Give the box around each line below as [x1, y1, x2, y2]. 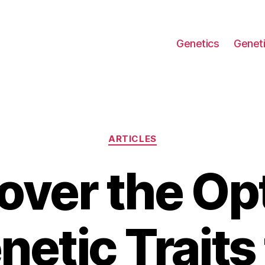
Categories [132, 127, 185, 140]
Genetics [176, 37, 219, 50]
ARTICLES [108, 133, 157, 144]
